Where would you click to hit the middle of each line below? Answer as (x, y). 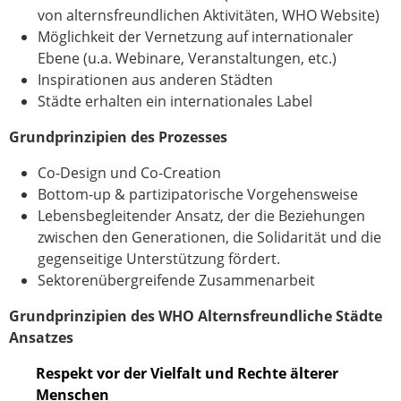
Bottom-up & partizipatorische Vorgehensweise (198, 194)
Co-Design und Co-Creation (129, 172)
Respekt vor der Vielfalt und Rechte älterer (187, 373)
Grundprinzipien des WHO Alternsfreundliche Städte (196, 316)
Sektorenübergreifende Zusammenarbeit (176, 280)
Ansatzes (41, 337)
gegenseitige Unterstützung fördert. (159, 258)
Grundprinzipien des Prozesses (118, 137)
